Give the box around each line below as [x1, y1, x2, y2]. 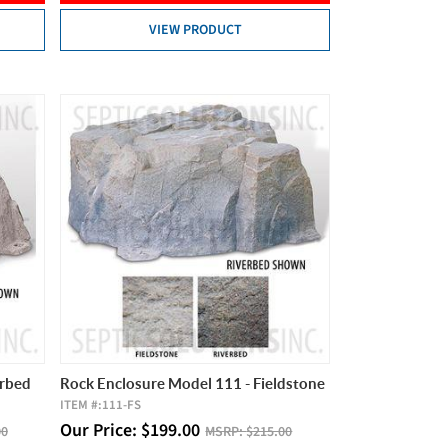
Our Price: [60, 418, 142, 444]
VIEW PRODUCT [148, 19, 242, 40]
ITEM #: [60, 396, 103, 415]
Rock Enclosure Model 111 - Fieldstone [60, 375, 326, 393]
